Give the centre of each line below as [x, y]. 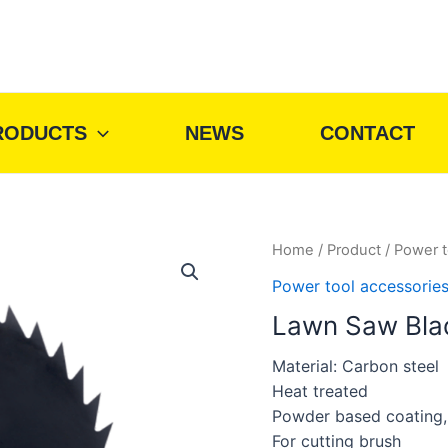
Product [354, 250]
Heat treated [320, 390]
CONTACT [367, 133]
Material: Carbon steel [355, 365]
